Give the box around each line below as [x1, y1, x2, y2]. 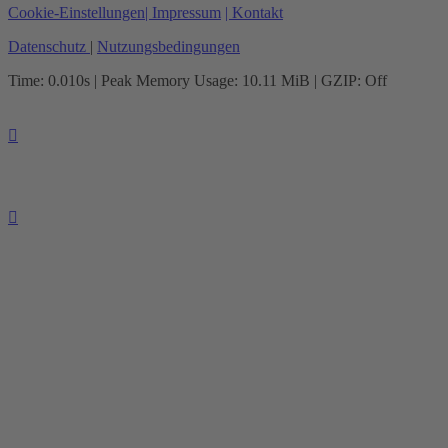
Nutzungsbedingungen [97, 38, 240, 56]
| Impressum [145, 4, 221, 22]
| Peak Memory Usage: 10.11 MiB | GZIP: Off [90, 72, 387, 90]
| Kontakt [225, 4, 283, 22]
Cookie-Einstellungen [8, 4, 145, 22]
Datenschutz [8, 38, 86, 56]
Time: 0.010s [8, 72, 90, 90]
